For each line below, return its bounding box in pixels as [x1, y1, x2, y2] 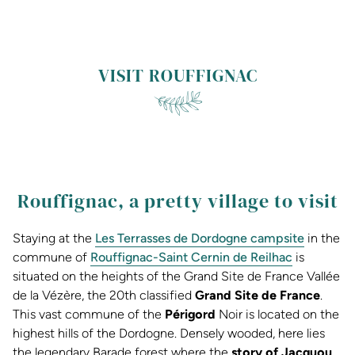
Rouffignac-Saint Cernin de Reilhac [90, 250, 292, 265]
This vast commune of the [13, 307, 165, 323]
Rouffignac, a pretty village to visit [17, 187, 338, 214]
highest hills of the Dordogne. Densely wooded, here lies [13, 326, 325, 342]
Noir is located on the [219, 307, 339, 323]
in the [304, 231, 340, 246]
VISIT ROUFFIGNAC [97, 63, 258, 88]
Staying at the [13, 231, 95, 246]
